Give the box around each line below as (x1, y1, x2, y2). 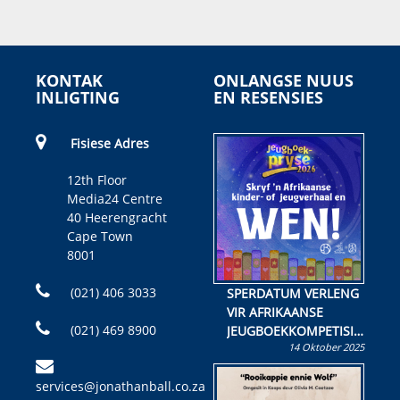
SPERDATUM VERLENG (227, 285, 359, 303)
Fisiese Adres (71, 135, 149, 153)
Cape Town (67, 228, 133, 246)
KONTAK (36, 70, 103, 92)
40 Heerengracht (67, 209, 167, 227)
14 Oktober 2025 (288, 340, 364, 354)
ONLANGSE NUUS (213, 70, 354, 92)
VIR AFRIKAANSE (227, 304, 323, 321)
